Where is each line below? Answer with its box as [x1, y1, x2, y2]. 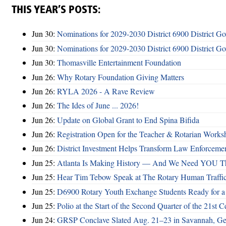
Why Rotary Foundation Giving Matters [57, 71, 184, 82]
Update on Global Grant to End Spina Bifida [57, 114, 199, 125]
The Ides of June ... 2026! [57, 100, 139, 111]
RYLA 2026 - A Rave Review [57, 85, 155, 96]
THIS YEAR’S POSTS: [12, 5, 100, 16]
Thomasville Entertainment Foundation [57, 57, 181, 68]
